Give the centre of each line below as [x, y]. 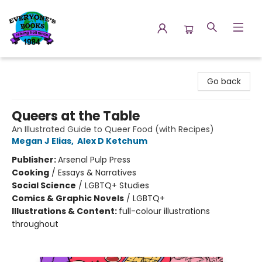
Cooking [30, 173]
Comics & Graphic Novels [68, 198]
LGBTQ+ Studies [117, 185]
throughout [35, 224]
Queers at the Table [76, 116]
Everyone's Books [43, 68]
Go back [224, 81]
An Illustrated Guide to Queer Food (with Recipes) [113, 129]
